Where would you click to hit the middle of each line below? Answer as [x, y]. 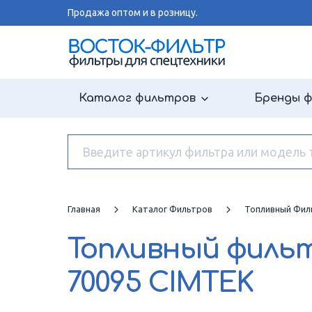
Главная [84, 209]
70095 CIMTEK [160, 283]
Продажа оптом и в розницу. [133, 13]
